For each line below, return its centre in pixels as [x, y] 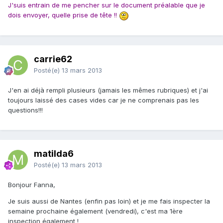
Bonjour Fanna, [32, 185]
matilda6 [54, 154]
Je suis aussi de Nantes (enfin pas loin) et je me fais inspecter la [109, 201]
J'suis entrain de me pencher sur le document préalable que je [107, 5]
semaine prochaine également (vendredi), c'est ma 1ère [95, 211]
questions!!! [25, 110]
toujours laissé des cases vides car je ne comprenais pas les [104, 100]
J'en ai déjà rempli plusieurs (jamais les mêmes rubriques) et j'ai [108, 90]
